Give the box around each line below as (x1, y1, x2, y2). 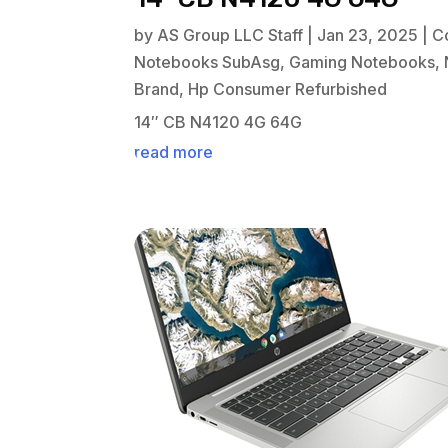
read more (134, 142, 214, 163)
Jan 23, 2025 (317, 25, 419, 46)
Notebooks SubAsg (134, 52, 281, 73)
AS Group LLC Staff (157, 25, 304, 46)
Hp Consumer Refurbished (188, 79, 388, 100)
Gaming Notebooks (289, 52, 436, 73)
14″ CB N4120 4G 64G (134, 112, 303, 133)
